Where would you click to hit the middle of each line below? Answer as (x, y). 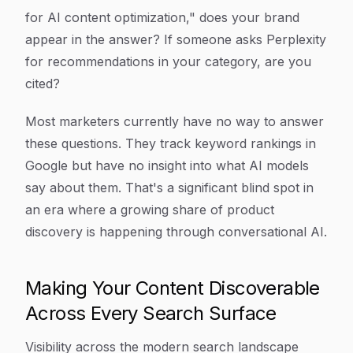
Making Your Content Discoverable (173, 288)
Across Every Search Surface (151, 313)
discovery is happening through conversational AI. (176, 232)
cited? (43, 84)
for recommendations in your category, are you (168, 61)
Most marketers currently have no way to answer (175, 121)
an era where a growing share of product (150, 210)
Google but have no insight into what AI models (167, 165)
